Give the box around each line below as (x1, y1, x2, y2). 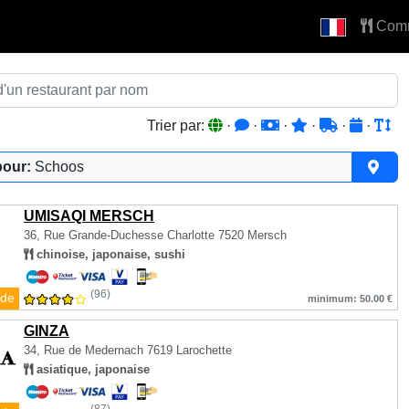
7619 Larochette (143, 343, 232, 357)
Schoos (35, 159, 84, 174)
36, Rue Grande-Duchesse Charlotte (24, 228, 218, 242)
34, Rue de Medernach (24, 343, 143, 357)
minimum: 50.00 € (308, 293, 393, 304)
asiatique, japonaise (33, 362, 150, 376)
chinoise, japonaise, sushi (33, 247, 185, 261)
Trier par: (147, 118, 208, 133)
